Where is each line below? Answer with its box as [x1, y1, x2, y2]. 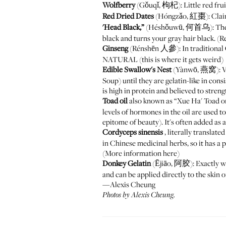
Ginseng [102, 43, 128, 53]
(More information [102, 148, 163, 158]
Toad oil [102, 95, 128, 105]
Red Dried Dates [102, 11, 154, 21]
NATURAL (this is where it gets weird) [102, 54, 223, 64]
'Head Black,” [102, 22, 144, 32]
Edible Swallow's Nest [102, 64, 172, 74]
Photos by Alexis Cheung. [102, 191, 175, 199]
